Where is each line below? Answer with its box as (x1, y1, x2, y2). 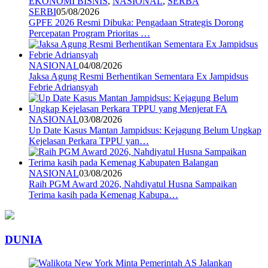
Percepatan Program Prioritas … (29, 28, 150, 39)
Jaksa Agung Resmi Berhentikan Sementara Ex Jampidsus (29, 71, 248, 82)
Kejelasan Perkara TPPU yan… (29, 136, 149, 147)
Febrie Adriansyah (29, 82, 98, 93)
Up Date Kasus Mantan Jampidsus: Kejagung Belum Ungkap (29, 125, 261, 136)
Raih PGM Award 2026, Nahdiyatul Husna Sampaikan (29, 179, 237, 190)
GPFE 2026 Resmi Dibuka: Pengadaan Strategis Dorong (29, 17, 243, 28)
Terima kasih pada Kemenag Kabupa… (29, 190, 178, 200)
